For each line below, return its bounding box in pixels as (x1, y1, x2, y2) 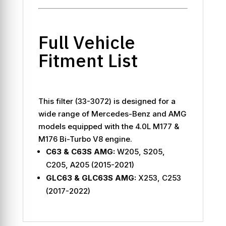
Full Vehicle (38, 30, 135, 54)
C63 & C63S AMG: (45, 146, 115, 156)
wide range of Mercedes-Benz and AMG (38, 108, 187, 119)
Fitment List (38, 48, 138, 72)
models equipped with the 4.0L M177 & (38, 121, 179, 131)
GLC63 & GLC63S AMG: (45, 173, 136, 183)
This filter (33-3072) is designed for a (38, 96, 176, 106)
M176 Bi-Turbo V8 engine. (38, 134, 132, 144)
